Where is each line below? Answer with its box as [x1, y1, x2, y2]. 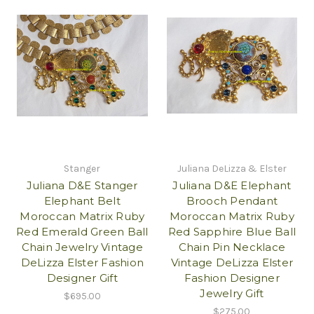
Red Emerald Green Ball [16, 225, 149, 239]
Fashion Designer [184, 271, 280, 285]
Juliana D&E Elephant [172, 179, 292, 193]
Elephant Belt [43, 194, 121, 208]
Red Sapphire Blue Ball [168, 225, 296, 239]
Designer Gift [46, 271, 118, 285]
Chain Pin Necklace [178, 240, 285, 254]
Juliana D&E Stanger [26, 179, 138, 193]
